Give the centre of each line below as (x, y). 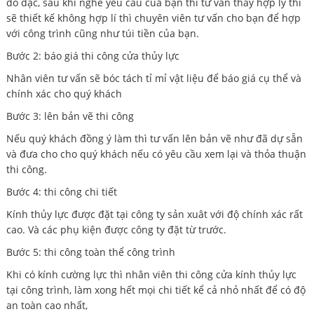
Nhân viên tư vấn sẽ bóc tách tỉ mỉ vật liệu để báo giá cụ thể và (153, 78)
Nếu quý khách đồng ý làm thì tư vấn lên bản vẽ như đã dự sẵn (154, 138)
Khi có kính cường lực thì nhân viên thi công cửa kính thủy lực (151, 274)
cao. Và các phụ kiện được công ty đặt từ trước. (116, 229)
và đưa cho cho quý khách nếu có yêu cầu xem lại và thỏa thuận (156, 153)
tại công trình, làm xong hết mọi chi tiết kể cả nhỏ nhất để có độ (156, 289)
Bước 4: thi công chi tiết (61, 191)
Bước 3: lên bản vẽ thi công (70, 116)
